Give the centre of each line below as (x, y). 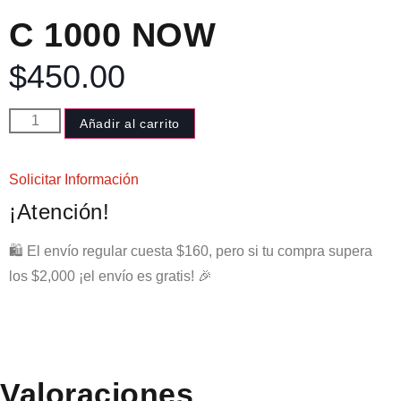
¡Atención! (59, 212)
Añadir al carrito (130, 124)
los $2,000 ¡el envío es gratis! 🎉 (112, 277)
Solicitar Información (74, 180)
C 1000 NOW (112, 35)
